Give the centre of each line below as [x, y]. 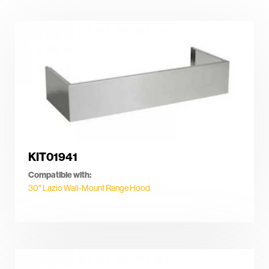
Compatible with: [60, 175]
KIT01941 [53, 157]
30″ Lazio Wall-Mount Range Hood [89, 188]
